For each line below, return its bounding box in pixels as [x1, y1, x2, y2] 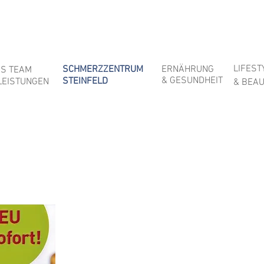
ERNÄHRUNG [161, 64, 214, 75]
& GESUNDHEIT [161, 75, 223, 87]
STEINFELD [62, 75, 108, 87]
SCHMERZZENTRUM [62, 64, 143, 75]
